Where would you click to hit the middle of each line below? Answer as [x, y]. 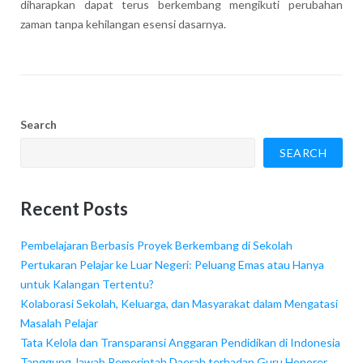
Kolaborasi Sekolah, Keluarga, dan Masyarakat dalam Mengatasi [179, 303]
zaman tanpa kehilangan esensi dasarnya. [123, 24]
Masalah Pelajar [59, 322]
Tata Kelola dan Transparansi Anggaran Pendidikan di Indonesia [180, 342]
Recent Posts [74, 209]
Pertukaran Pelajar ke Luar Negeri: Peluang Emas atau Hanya [172, 264]
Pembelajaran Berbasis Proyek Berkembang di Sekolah [156, 245]
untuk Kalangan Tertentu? [87, 284]
